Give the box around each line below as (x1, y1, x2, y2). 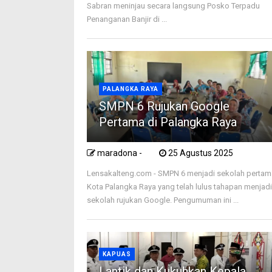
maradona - (97, 148, 143, 158)
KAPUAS (103, 250, 132, 257)
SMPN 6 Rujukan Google (99, 98, 230, 114)
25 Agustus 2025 (168, 148, 234, 158)
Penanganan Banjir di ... (87, 14, 168, 24)
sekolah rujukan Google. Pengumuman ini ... (87, 195, 239, 205)
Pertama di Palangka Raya (99, 114, 237, 129)
